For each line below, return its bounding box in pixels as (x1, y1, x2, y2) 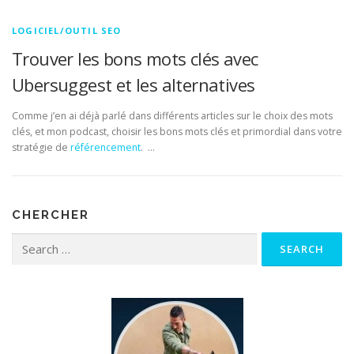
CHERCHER (12, 208, 89, 223)
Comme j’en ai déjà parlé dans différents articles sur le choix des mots (12, 109, 333, 123)
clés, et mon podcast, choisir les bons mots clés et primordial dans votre (12, 125, 342, 139)
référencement (70, 141, 141, 155)
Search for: (12, 234, 62, 248)
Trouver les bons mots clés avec (12, 47, 258, 70)
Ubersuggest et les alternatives (12, 73, 255, 96)
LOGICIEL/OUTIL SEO (12, 24, 122, 36)
